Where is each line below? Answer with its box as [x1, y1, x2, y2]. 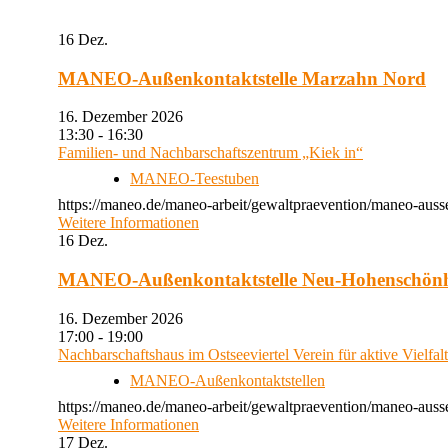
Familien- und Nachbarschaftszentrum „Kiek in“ [58, 144, 363, 162]
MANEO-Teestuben [130, 170, 259, 188]
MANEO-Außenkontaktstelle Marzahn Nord [58, 67, 426, 89]
